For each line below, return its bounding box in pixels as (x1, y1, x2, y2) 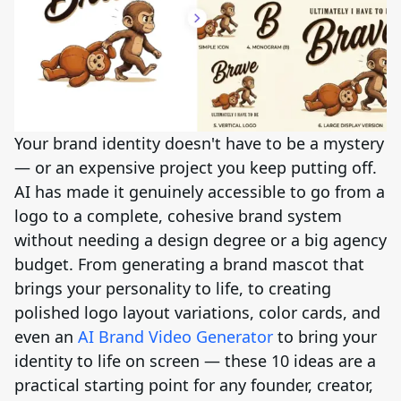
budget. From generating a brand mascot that (14, 253, 364, 276)
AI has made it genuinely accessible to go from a (14, 181, 385, 203)
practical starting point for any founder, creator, (14, 374, 373, 397)
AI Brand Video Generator (78, 326, 273, 348)
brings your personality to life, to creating (14, 277, 331, 300)
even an (14, 326, 78, 348)
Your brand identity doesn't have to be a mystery (14, 132, 384, 155)
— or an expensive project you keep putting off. (14, 157, 377, 179)
